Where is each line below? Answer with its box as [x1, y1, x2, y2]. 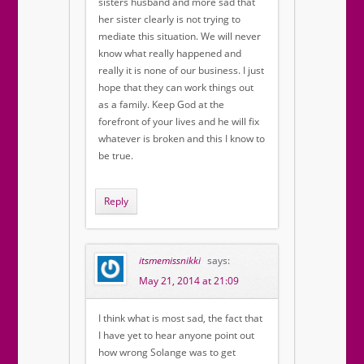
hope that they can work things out [98, 80, 253, 95]
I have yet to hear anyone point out [98, 328, 254, 343]
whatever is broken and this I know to [98, 132, 265, 146]
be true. [98, 149, 133, 163]
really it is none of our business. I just [98, 63, 264, 78]
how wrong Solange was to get [98, 345, 236, 360]
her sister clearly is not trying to [98, 12, 240, 27]
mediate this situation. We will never [98, 29, 261, 44]
